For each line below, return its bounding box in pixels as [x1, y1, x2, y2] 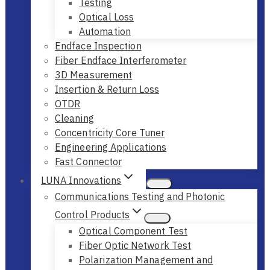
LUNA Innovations [41, 174, 122, 186]
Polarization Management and [79, 253, 213, 266]
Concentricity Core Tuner [55, 126, 165, 139]
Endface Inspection [55, 39, 142, 52]
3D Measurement [55, 68, 133, 81]
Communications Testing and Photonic [55, 190, 225, 202]
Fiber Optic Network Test [79, 239, 192, 251]
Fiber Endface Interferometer [55, 54, 187, 66]
